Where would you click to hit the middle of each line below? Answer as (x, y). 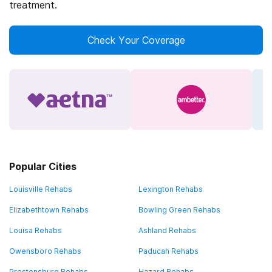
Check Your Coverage (136, 40)
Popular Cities (43, 166)
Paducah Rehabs (168, 251)
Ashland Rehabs (167, 230)
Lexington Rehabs (171, 189)
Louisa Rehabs (36, 230)
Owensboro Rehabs (45, 251)
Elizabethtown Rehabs (49, 210)
